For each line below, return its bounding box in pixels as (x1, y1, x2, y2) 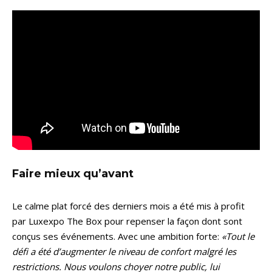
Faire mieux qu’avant (12, 167, 134, 181)
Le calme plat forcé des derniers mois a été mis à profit (12, 200, 245, 212)
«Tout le (222, 230, 254, 243)
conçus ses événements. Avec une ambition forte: (12, 230, 222, 243)
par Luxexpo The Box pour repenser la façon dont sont (12, 215, 242, 228)
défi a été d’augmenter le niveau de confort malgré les (12, 245, 236, 258)
